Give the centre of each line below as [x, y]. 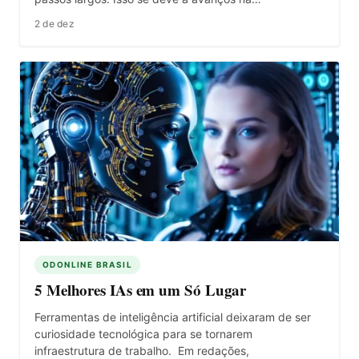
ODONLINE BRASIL [87, 264]
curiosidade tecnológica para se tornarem [143, 333]
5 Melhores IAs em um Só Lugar [141, 289]
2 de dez [54, 23]
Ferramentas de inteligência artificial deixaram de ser [173, 317]
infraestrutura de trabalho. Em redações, [142, 350]
